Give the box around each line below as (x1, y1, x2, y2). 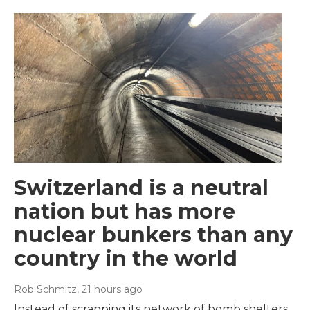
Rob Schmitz (14, 283, 77, 296)
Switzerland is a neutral (14, 175, 268, 201)
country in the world (14, 246, 237, 272)
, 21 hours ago (77, 283, 143, 296)
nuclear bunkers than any (14, 222, 293, 248)
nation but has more (14, 199, 235, 225)
